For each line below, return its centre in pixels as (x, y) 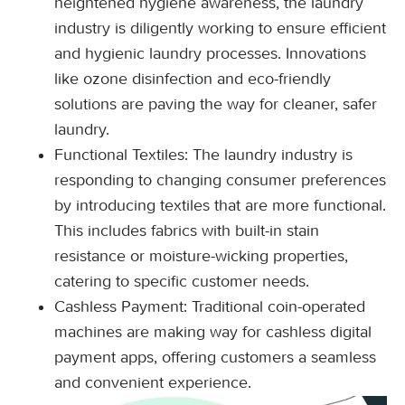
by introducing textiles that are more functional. (220, 205)
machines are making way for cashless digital (213, 332)
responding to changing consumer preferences (220, 180)
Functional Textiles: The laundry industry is (203, 155)
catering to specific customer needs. (182, 281)
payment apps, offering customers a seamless (215, 357)
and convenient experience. (153, 382)
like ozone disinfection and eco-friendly (193, 79)
